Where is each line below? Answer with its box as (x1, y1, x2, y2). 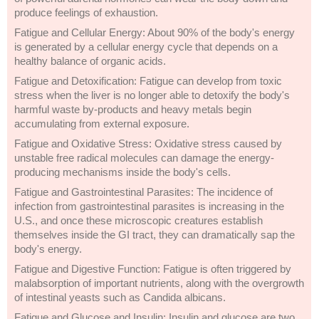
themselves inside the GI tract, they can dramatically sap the (14, 229, 295, 241)
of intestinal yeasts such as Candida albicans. (14, 291, 226, 303)
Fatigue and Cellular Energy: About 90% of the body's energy (14, 26, 295, 38)
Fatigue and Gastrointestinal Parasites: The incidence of (14, 186, 273, 198)
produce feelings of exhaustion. (14, 6, 158, 19)
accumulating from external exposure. (14, 117, 189, 130)
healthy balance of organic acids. (14, 55, 166, 67)
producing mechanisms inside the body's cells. (14, 166, 231, 178)
